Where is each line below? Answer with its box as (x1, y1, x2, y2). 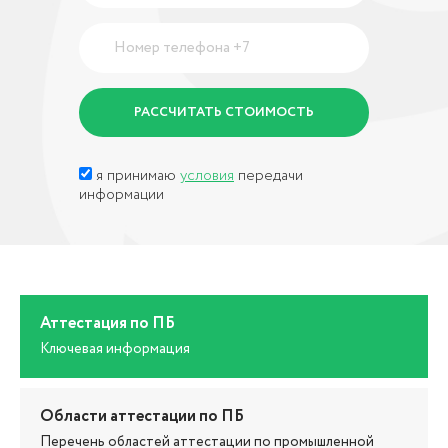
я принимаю (96, 164, 180, 187)
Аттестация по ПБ (40, 311, 175, 335)
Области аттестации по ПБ (40, 404, 244, 428)
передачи (234, 164, 303, 187)
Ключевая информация (40, 338, 190, 359)
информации (79, 183, 164, 206)
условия (180, 164, 234, 187)
